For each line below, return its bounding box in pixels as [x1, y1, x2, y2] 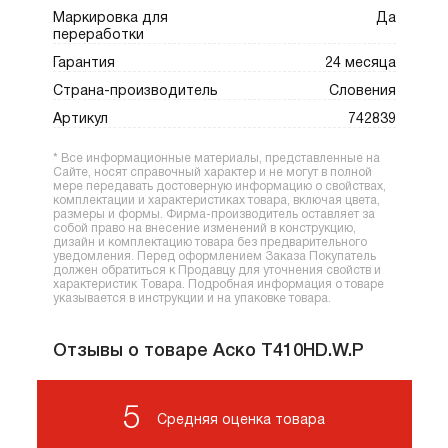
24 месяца [324, 57, 396, 71]
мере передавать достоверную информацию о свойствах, [52, 181, 386, 193]
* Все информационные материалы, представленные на [52, 153, 380, 165]
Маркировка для [52, 12, 168, 26]
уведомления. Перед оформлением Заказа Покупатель [52, 251, 376, 263]
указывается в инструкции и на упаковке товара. [52, 293, 331, 305]
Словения [328, 85, 396, 99]
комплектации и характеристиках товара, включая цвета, [52, 195, 380, 207]
